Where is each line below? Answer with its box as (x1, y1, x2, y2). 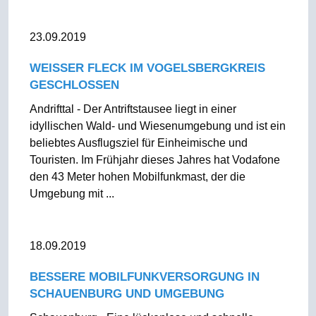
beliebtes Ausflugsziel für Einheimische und (29, 137, 248, 149)
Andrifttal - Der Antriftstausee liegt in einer (29, 103, 236, 115)
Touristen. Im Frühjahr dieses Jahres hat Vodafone (29, 154, 280, 166)
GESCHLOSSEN (29, 78, 119, 92)
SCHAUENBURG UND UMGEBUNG (29, 287, 224, 300)
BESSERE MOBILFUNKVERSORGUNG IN (29, 270, 260, 284)
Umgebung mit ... (29, 188, 114, 200)
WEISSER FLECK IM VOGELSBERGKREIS (29, 61, 265, 75)
